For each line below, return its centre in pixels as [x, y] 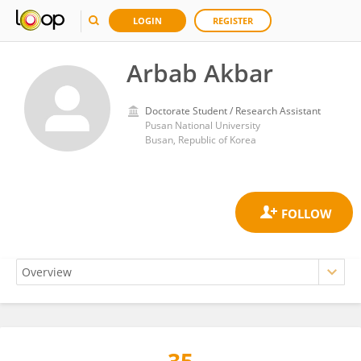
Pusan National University [203, 125]
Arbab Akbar [200, 73]
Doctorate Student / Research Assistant [233, 111]
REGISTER [233, 21]
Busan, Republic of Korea [201, 140]
